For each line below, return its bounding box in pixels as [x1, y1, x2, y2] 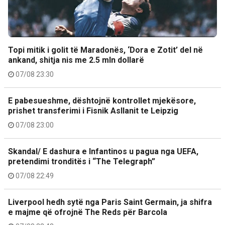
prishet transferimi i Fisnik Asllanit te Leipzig [8, 106, 178, 116]
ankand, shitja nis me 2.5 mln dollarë [8, 55, 144, 65]
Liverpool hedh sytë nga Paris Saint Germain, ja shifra [8, 197, 212, 207]
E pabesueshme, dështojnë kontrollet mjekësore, [8, 96, 196, 105]
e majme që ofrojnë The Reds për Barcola [8, 207, 167, 217]
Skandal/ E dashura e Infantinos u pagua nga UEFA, [8, 147, 198, 156]
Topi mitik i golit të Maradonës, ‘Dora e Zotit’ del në [8, 45, 203, 55]
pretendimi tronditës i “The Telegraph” [8, 157, 155, 166]
